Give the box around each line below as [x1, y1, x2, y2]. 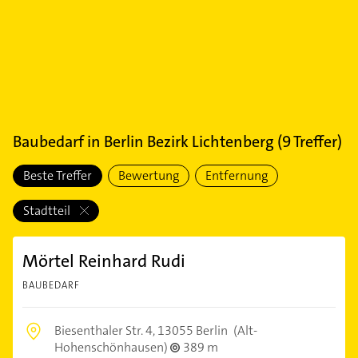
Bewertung [118, 167, 179, 184]
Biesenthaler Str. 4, [54, 322, 157, 339]
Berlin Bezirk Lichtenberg [104, 131, 274, 152]
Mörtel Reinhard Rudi [22, 249, 185, 272]
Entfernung [205, 167, 268, 184]
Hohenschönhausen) [54, 339, 170, 356]
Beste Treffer [23, 167, 92, 184]
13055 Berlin [157, 322, 228, 339]
